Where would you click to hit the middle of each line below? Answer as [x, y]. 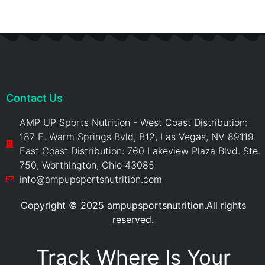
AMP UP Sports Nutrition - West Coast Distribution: [133, 123]
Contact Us [34, 98]
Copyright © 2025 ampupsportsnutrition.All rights [133, 206]
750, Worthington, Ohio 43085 [87, 165]
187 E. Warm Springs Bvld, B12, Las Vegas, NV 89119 [136, 137]
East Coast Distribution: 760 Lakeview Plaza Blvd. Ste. [140, 151]
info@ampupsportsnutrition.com [91, 180]
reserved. [133, 220]
